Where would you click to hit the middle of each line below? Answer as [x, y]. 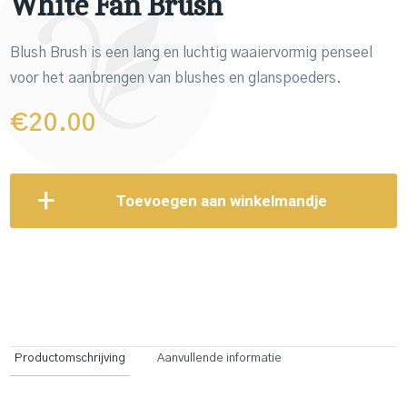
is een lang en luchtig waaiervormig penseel [230, 53]
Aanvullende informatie [219, 358]
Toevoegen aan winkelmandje [222, 201]
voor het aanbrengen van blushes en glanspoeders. [176, 78]
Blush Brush [49, 53]
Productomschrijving [70, 358]
